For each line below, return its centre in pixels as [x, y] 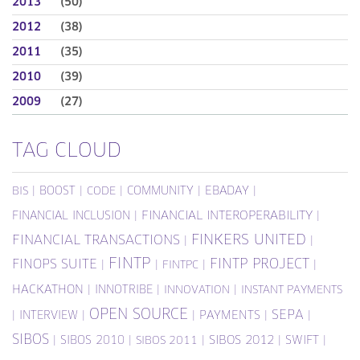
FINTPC [180, 266]
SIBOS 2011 [167, 341]
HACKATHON [48, 290]
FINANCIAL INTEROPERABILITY [227, 216]
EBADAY [227, 191]
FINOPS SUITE [55, 265]
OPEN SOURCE [139, 315]
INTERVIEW [49, 316]
